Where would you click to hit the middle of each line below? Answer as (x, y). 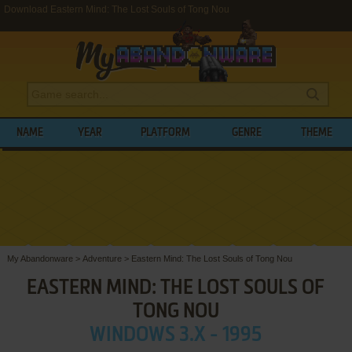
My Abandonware (40, 258)
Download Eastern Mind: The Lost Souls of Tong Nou (117, 9)
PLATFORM (166, 133)
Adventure (102, 258)
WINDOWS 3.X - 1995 (176, 335)
